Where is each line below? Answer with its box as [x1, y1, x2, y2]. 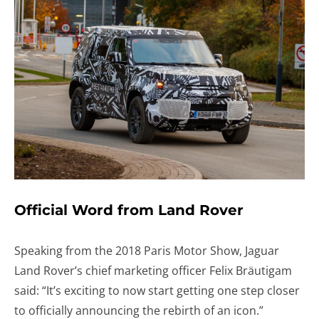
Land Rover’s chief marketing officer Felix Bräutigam [14, 262, 292, 278]
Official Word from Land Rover [14, 201, 244, 219]
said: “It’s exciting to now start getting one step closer [14, 282, 300, 298]
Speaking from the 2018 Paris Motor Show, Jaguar [14, 242, 279, 258]
